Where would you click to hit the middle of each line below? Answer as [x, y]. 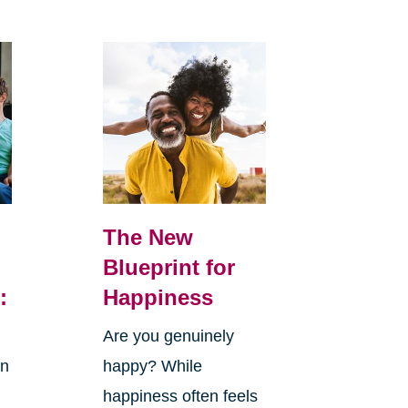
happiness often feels [180, 397]
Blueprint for [168, 268]
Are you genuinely [168, 337]
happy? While [152, 367]
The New [148, 238]
